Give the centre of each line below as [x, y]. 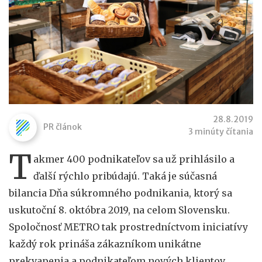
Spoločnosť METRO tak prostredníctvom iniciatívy [128, 227]
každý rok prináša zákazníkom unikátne [105, 244]
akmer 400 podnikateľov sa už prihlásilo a [134, 159]
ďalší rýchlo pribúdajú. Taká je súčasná [125, 176]
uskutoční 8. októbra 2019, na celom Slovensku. [119, 210]
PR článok [63, 127]
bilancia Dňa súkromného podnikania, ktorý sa [120, 193]
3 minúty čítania [221, 131]
